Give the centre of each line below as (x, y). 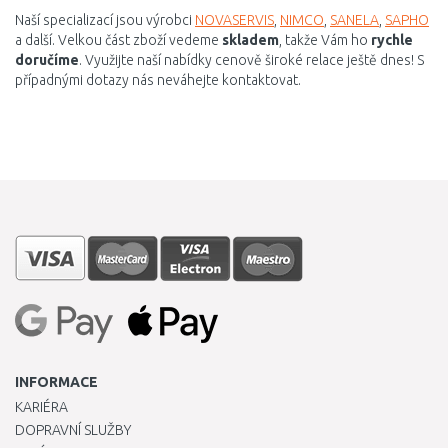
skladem (250, 40)
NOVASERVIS (234, 20)
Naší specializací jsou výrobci (105, 20)
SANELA (354, 20)
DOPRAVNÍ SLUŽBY (73, 430)
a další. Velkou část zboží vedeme (118, 40)
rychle (392, 40)
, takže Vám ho (325, 40)
